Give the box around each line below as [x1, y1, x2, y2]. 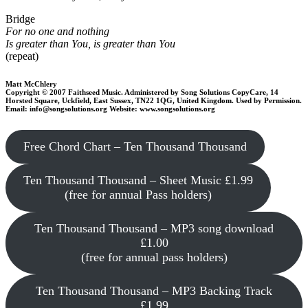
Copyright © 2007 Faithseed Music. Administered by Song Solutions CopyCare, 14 [5, 88, 278, 97]
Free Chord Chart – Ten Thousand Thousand [23, 140, 247, 154]
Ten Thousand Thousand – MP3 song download [34, 221, 274, 236]
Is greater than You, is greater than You [5, 38, 175, 50]
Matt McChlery [5, 80, 57, 89]
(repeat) [5, 50, 38, 63]
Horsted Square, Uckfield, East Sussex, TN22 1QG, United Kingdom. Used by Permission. [5, 96, 302, 105]
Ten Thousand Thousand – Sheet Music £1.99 [23, 173, 253, 188]
